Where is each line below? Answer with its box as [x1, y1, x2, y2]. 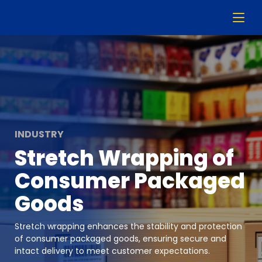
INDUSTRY [15, 127, 64, 141]
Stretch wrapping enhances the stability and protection [15, 220, 242, 232]
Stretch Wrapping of [15, 143, 234, 173]
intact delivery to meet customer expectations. [15, 245, 210, 257]
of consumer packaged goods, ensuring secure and [15, 233, 226, 244]
